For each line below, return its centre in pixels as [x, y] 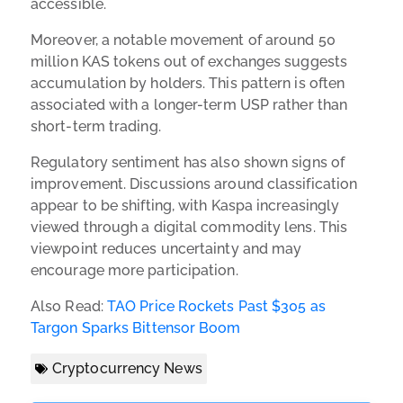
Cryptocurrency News [127, 368]
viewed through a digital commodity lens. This [189, 227]
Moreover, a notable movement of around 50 [183, 40]
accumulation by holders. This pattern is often [188, 83]
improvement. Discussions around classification [194, 184]
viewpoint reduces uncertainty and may [166, 248]
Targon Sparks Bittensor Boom [136, 327]
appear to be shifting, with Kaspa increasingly [185, 205]
